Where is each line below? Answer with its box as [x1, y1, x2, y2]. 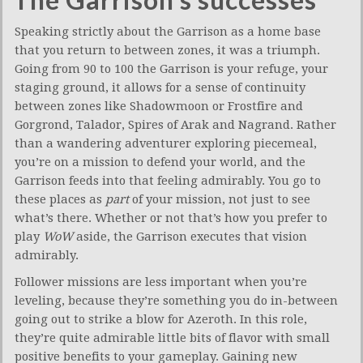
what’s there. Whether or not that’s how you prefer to [15, 211, 327, 226]
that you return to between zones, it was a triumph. [15, 43, 320, 58]
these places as [15, 192, 105, 207]
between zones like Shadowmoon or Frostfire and [15, 99, 303, 114]
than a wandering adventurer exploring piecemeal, [15, 136, 317, 152]
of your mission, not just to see [129, 192, 310, 207]
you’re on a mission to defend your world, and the [15, 155, 305, 170]
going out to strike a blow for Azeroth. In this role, [15, 312, 307, 327]
